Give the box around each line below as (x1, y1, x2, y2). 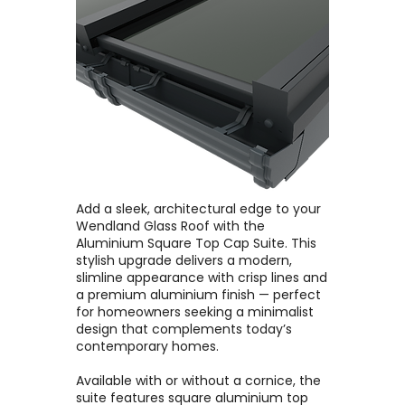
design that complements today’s (76, 320, 292, 338)
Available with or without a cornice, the (76, 372, 321, 390)
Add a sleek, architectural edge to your (76, 200, 321, 218)
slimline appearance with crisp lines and (76, 268, 327, 287)
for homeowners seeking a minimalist (76, 303, 314, 321)
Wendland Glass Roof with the (76, 217, 265, 235)
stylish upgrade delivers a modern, (76, 251, 292, 269)
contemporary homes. (76, 337, 219, 355)
